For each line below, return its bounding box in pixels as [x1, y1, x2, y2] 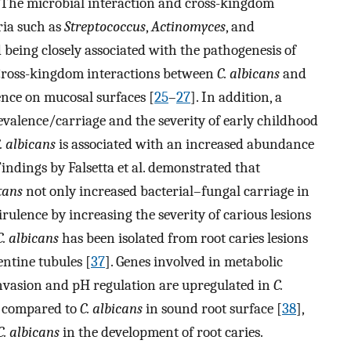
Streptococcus [64, 18, 146, 36]
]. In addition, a [190, 89, 282, 107]
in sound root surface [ [143, 300, 282, 318]
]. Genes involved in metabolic [105, 253, 283, 271]
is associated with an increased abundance [56, 136, 314, 154]
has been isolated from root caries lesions [59, 230, 308, 248]
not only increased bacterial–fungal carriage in [23, 183, 309, 201]
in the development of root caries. [60, 324, 263, 342]
